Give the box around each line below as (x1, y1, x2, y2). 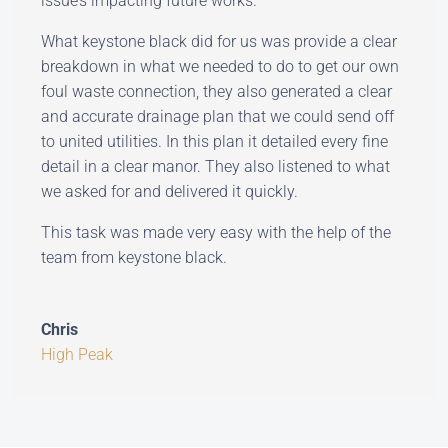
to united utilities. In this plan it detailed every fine (41, 132, 389, 152)
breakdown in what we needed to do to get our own (41, 57, 400, 77)
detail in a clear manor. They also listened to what (41, 157, 391, 177)
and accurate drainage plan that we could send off (41, 107, 395, 127)
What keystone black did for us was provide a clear (41, 32, 398, 52)
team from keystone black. (41, 248, 228, 268)
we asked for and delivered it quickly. (41, 182, 299, 202)
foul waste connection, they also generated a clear (41, 82, 393, 102)
